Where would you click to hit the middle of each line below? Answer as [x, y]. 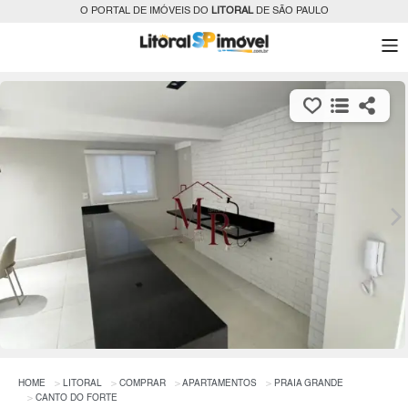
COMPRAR [143, 383]
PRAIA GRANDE [309, 383]
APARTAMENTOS [219, 383]
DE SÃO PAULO [291, 11]
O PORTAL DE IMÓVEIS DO [145, 11]
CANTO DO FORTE [76, 398]
